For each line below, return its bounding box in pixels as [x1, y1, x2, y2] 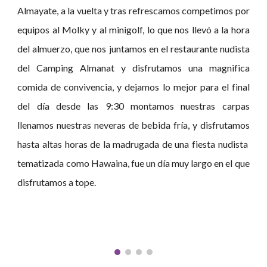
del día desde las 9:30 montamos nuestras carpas [17, 100, 250, 112]
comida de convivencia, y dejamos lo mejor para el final [17, 81, 250, 93]
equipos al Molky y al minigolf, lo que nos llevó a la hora [17, 24, 250, 36]
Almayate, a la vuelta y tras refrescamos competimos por [17, 5, 250, 17]
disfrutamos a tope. [17, 176, 97, 188]
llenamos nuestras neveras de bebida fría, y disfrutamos [17, 119, 250, 131]
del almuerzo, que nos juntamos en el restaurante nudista [17, 43, 250, 55]
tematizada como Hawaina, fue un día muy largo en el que [17, 157, 250, 169]
